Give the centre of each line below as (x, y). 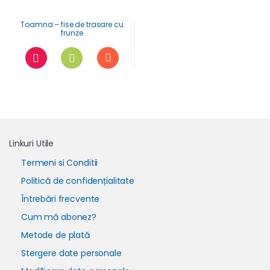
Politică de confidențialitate (78, 181)
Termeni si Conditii (60, 163)
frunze (72, 33)
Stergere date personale (71, 253)
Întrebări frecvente (61, 199)
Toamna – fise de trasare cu (72, 25)
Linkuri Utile (32, 144)
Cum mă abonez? (59, 217)
